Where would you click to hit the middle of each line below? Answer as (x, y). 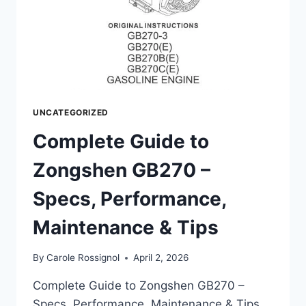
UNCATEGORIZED (71, 112)
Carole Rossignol (83, 258)
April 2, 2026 (161, 258)
